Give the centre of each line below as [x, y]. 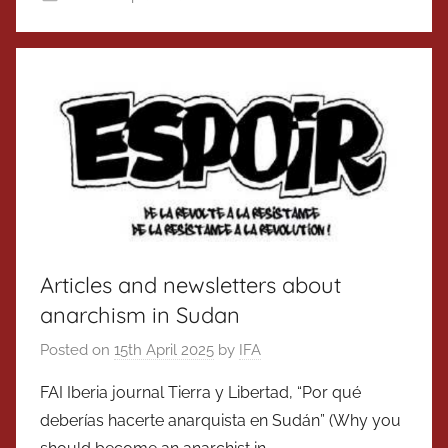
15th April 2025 [164, 350]
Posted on [77, 350]
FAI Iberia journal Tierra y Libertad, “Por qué [200, 393]
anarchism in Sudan [140, 314]
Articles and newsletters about [190, 284]
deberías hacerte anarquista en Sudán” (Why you [220, 421]
